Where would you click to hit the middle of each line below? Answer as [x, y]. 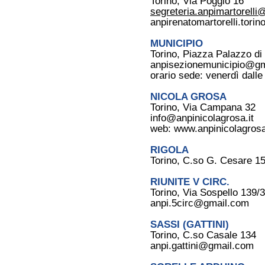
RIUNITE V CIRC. [190, 182]
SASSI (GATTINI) [193, 224]
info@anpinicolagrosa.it [202, 118]
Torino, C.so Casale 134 [203, 235]
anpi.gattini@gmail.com [202, 246]
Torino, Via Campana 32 [203, 107]
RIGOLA [172, 150]
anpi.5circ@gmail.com [200, 203]
